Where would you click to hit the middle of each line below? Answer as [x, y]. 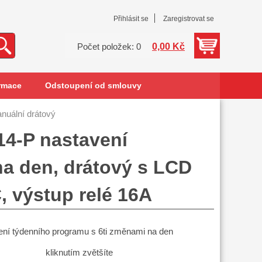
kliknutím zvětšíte [79, 253]
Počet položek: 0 [109, 47]
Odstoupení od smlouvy [93, 86]
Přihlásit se [131, 19]
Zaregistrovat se [189, 19]
